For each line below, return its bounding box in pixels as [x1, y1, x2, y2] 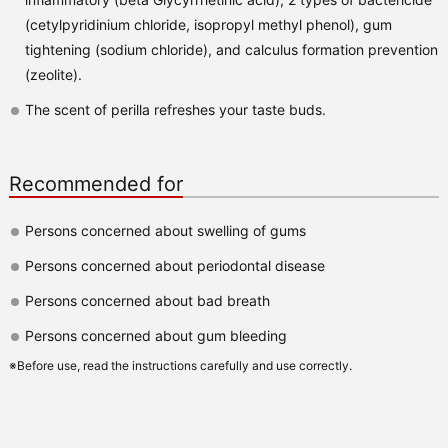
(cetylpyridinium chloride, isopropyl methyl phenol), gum [24, 15, 392, 33]
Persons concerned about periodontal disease [24, 256, 325, 274]
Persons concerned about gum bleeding [24, 326, 287, 344]
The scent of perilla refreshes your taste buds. [24, 100, 326, 118]
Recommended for [8, 171, 183, 196]
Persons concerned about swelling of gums [24, 221, 306, 239]
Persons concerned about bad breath [24, 291, 270, 309]
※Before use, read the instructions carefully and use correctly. [8, 357, 352, 373]
